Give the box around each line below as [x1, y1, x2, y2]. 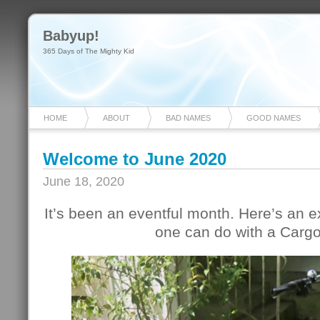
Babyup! [43, 28, 99, 44]
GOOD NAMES [246, 114, 301, 122]
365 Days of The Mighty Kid [43, 47, 134, 55]
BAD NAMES [166, 114, 211, 122]
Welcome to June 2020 [43, 149, 226, 169]
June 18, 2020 [43, 174, 124, 189]
